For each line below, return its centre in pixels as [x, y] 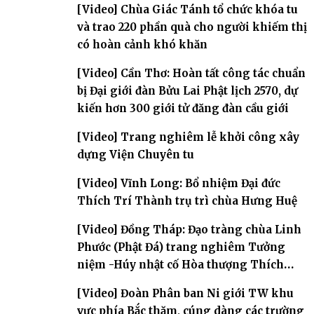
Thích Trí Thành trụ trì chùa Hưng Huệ [187, 200]
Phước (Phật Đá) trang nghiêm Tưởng [181, 247]
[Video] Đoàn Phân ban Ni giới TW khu [185, 293]
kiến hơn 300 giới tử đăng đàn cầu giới [183, 108]
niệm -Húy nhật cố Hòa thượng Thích [180, 264]
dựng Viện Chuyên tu [136, 154]
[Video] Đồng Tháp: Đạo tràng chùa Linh [189, 229]
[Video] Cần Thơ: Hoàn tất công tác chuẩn [191, 73]
